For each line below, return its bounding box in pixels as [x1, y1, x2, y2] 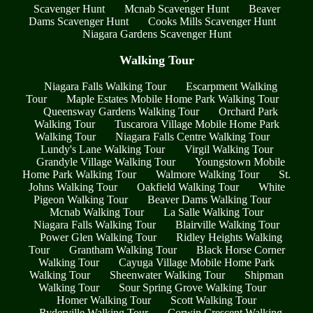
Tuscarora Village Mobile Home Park [114, 117, 279, 130]
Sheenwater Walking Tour [110, 268, 225, 281]
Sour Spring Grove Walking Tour [119, 281, 266, 293]
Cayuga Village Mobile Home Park [119, 256, 275, 268]
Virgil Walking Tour [184, 143, 273, 155]
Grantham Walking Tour [68, 243, 177, 256]
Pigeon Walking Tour [34, 193, 128, 205]
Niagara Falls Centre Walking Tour [115, 130, 270, 143]
